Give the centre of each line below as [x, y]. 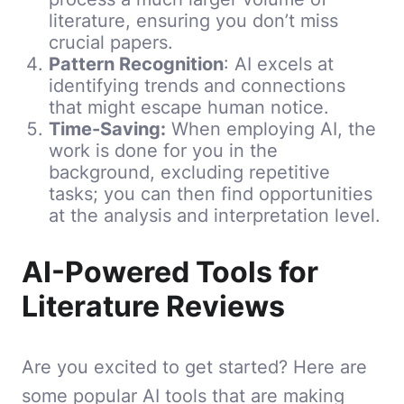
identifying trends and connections [197, 86]
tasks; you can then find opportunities [211, 194]
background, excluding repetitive [189, 172]
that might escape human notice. [189, 107]
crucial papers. [111, 42]
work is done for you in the [163, 151]
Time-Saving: [107, 129]
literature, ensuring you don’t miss [193, 21]
